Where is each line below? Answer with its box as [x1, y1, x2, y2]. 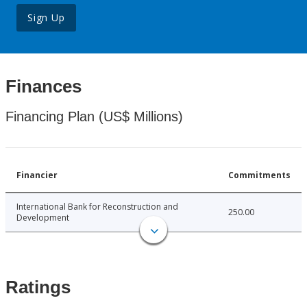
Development [16, 212, 69, 224]
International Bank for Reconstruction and [16, 201, 178, 213]
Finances [5, 76, 82, 97]
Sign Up [27, 11, 65, 25]
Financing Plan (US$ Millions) [5, 109, 183, 125]
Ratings [5, 277, 71, 298]
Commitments [228, 169, 291, 182]
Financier [16, 169, 58, 182]
